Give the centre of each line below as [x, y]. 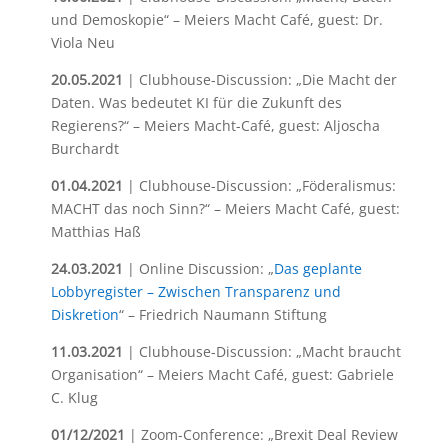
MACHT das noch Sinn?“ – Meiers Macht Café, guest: [225, 208]
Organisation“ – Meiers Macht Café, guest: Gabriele [222, 374]
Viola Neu [82, 42]
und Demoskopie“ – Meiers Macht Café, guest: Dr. [216, 19]
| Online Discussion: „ [198, 268]
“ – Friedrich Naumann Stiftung [222, 314]
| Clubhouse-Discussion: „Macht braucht [261, 351]
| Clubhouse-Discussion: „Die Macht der [259, 79]
